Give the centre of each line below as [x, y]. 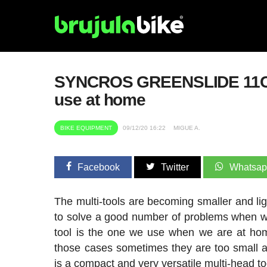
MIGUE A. [187, 128]
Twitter [175, 167]
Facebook [99, 167]
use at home [100, 100]
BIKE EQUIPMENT [86, 128]
